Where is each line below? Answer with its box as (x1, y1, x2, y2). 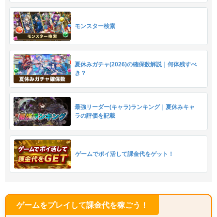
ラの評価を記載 (75, 112, 115, 120)
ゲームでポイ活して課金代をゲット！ (75, 151, 174, 158)
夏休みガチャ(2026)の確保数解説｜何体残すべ (75, 61, 197, 68)
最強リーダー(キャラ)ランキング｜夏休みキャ (75, 104, 195, 111)
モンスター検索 (75, 23, 115, 30)
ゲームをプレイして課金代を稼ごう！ (16, 200, 148, 210)
